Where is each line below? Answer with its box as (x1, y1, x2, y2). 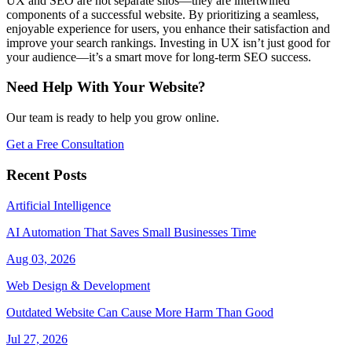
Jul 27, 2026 (6, 332, 68, 346)
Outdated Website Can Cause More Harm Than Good (6, 305, 273, 319)
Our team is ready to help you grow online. (6, 111, 219, 125)
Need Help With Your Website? (6, 79, 206, 96)
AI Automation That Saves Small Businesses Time (6, 225, 256, 239)
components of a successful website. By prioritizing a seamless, (6, 7, 319, 21)
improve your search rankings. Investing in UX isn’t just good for (6, 35, 330, 49)
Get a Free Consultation (6, 137, 124, 152)
